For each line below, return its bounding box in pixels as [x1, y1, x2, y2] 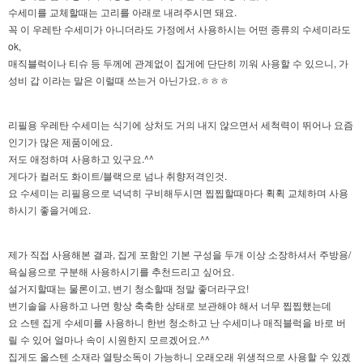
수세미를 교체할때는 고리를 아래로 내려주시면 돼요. [8, 4, 237, 19]
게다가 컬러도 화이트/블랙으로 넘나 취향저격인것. [8, 168, 227, 182]
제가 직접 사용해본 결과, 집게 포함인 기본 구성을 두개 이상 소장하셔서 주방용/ [8, 246, 351, 261]
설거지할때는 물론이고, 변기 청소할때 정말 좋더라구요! [8, 280, 249, 295]
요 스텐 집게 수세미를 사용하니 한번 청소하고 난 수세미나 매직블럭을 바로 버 [8, 314, 346, 329]
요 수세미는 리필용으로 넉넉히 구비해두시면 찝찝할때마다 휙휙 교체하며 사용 [8, 185, 348, 199]
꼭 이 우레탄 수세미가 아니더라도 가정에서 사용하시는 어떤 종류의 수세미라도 [8, 21, 351, 36]
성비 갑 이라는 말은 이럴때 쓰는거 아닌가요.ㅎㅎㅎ [8, 72, 229, 87]
